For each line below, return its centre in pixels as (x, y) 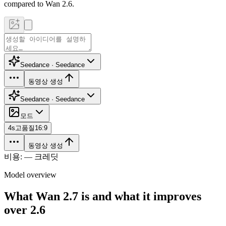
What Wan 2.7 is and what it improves (103, 196)
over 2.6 (25, 210)
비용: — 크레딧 (31, 156)
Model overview (30, 175)
